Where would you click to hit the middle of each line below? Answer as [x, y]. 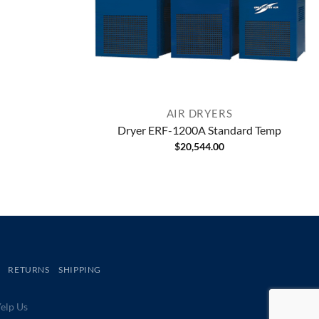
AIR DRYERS [199, 114]
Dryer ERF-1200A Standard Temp [199, 130]
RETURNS [29, 270]
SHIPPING [80, 270]
